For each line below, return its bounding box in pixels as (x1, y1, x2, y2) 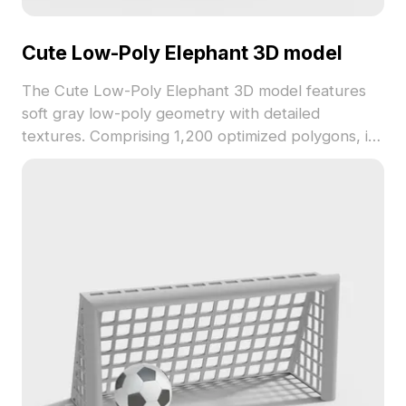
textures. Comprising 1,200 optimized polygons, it (21, 127, 373, 146)
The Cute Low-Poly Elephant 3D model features (21, 82, 366, 101)
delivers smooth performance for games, (21, 150, 313, 169)
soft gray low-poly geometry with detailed (21, 104, 320, 123)
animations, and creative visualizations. (21, 172, 293, 191)
